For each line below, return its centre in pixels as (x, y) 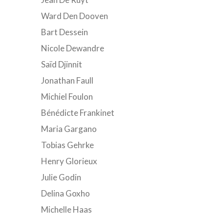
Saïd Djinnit (61, 64)
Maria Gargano (69, 129)
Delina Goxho (65, 193)
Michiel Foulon (67, 97)
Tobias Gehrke (67, 145)
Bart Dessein (64, 32)
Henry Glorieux (69, 161)
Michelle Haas (66, 209)
